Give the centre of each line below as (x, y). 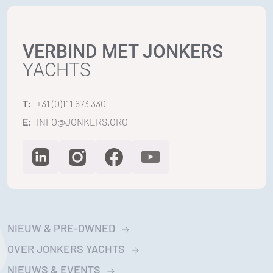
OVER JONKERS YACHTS (66, 249)
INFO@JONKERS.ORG (82, 122)
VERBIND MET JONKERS (123, 51)
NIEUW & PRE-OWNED (61, 228)
